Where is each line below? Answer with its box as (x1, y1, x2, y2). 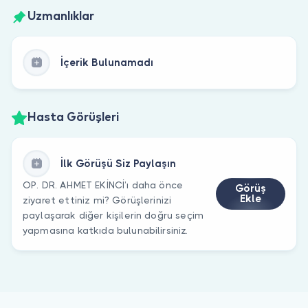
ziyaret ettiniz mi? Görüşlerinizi (23, 194, 172, 206)
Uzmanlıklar (27, 11, 94, 23)
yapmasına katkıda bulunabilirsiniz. (23, 224, 188, 236)
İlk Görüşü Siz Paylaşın (60, 157, 176, 170)
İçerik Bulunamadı (60, 56, 153, 69)
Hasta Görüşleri (27, 112, 119, 124)
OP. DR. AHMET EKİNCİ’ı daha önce (23, 179, 184, 190)
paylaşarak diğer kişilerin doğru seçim (23, 209, 204, 221)
